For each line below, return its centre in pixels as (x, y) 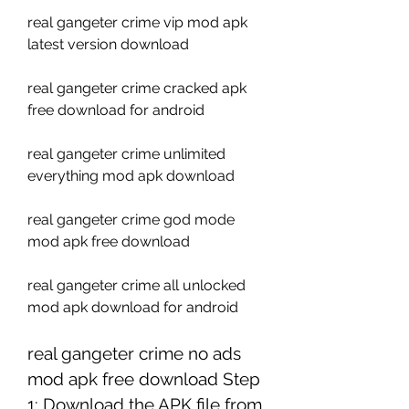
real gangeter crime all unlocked (136, 285)
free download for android (116, 110)
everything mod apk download (131, 176)
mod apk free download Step (144, 379)
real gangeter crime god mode (131, 220)
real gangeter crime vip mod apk (137, 22)
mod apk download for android (135, 307)
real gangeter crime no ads (134, 353)
